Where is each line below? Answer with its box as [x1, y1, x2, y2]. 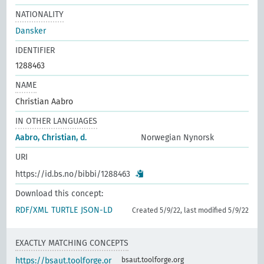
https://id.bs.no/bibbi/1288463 [15, 169, 131, 179]
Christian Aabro [15, 97, 74, 107]
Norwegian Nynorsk [141, 133, 214, 143]
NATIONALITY [15, 9, 64, 19]
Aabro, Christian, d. [15, 133, 87, 143]
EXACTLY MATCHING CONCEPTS [15, 238, 129, 248]
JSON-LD [81, 205, 113, 215]
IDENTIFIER [15, 45, 55, 55]
